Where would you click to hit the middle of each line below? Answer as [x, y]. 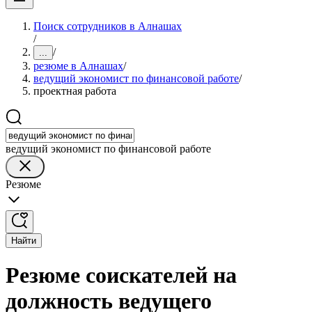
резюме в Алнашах [78, 66]
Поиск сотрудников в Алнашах [108, 26]
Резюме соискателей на [121, 275]
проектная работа [75, 91]
